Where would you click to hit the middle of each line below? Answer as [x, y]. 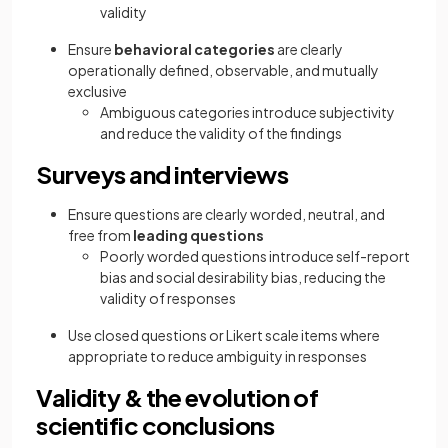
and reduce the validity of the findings [221, 133]
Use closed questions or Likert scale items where [224, 335]
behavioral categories [194, 49]
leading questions [198, 235]
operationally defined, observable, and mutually [223, 70]
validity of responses [168, 298]
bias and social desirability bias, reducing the [243, 277]
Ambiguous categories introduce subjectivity [247, 112]
